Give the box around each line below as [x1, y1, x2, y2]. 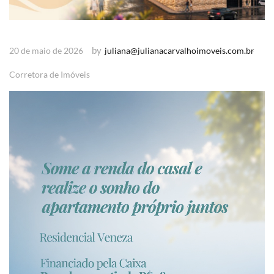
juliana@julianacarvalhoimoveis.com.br [105, 45, 254, 56]
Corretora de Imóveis [9, 68, 90, 80]
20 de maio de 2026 [9, 45, 83, 56]
